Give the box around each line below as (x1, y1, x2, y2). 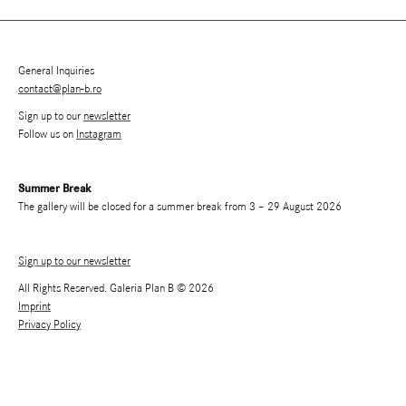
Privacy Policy (18, 319, 81, 332)
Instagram (76, 129, 121, 141)
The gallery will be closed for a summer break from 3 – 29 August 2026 (18, 201, 342, 214)
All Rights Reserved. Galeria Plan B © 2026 (18, 283, 214, 295)
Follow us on (18, 129, 76, 141)
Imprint (18, 301, 51, 314)
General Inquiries (18, 65, 94, 78)
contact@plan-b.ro (18, 83, 101, 96)
